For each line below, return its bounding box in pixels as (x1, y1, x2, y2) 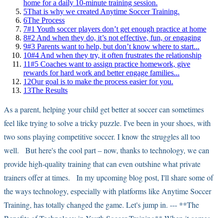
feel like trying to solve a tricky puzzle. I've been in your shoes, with (4, 117, 211, 128)
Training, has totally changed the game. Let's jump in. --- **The (4, 199, 199, 210)
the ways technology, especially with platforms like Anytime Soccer (4, 185, 211, 196)
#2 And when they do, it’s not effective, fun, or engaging (27, 33, 201, 42)
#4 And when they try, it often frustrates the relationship (31, 51, 201, 59)
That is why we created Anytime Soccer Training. (27, 7, 180, 16)
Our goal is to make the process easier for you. (31, 77, 173, 86)
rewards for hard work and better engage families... (23, 68, 180, 77)
